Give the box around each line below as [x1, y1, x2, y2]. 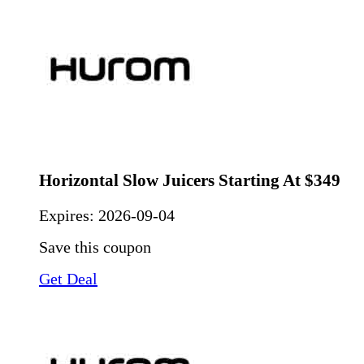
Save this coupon [39, 237, 151, 256]
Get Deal [39, 269, 97, 288]
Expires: [39, 206, 98, 224]
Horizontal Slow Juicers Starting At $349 [39, 170, 340, 190]
